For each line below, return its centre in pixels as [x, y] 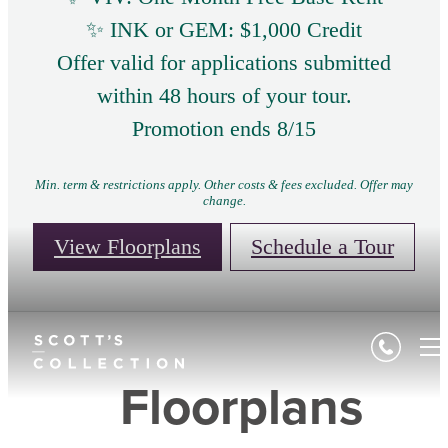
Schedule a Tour [322, 247]
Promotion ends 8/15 [224, 129]
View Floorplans [127, 247]
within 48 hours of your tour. [224, 96]
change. [224, 201]
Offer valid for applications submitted [224, 63]
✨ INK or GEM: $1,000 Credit [224, 30]
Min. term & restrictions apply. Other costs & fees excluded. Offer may [224, 185]
